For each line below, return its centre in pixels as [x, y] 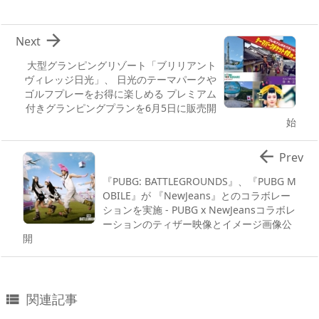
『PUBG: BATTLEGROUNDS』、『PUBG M [199, 182]
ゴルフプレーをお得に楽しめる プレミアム [120, 94]
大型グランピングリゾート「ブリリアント [122, 66]
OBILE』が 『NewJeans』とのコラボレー [197, 196]
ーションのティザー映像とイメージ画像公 [197, 224]
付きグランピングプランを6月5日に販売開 [121, 108]
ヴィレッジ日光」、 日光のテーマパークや [120, 80]
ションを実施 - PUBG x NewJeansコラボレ [199, 210]
